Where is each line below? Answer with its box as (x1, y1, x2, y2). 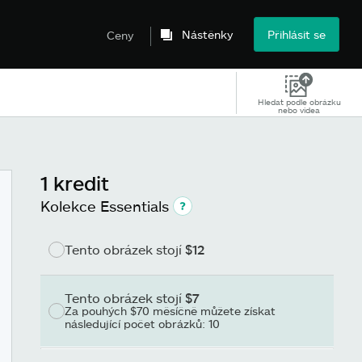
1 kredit (40, 171, 109, 195)
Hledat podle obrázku (257, 96, 341, 107)
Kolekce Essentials (40, 197, 169, 215)
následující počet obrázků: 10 (65, 317, 220, 330)
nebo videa (278, 104, 321, 115)
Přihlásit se (267, 27, 326, 41)
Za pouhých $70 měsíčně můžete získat (65, 304, 276, 318)
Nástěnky (182, 27, 233, 41)
